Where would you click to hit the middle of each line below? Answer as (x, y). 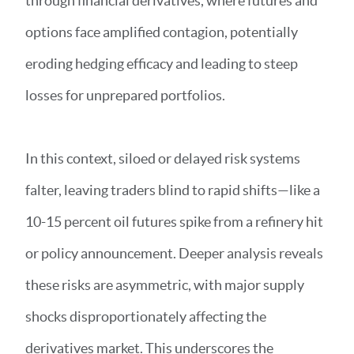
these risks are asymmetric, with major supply (165, 285)
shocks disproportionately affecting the (146, 316)
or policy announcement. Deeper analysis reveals (174, 253)
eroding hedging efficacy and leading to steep (162, 64)
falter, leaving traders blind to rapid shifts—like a (173, 190)
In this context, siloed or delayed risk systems (163, 158)
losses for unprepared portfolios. (126, 95)
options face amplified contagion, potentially (162, 32)
